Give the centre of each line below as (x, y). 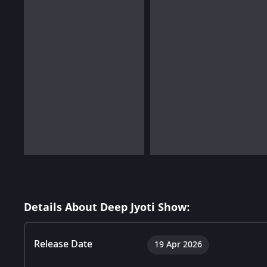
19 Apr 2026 (178, 244)
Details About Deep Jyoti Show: (107, 207)
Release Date (63, 244)
